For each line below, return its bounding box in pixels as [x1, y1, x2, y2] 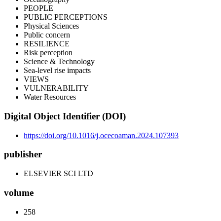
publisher [4, 149, 42, 160]
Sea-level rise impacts [24, 66, 91, 75]
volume [4, 187, 34, 198]
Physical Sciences [24, 22, 79, 31]
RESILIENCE [24, 39, 70, 48]
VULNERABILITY [24, 84, 89, 93]
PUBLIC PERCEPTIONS [24, 13, 108, 22]
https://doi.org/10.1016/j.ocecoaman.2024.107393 [24, 131, 179, 140]
